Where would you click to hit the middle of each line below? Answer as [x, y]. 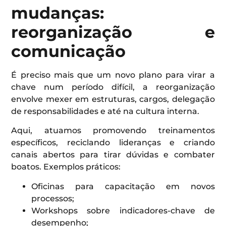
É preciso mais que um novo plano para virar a [113, 75]
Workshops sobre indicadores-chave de [123, 210]
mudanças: [58, 13]
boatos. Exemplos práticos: [66, 167]
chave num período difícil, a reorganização [113, 87]
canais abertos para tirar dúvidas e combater [113, 155]
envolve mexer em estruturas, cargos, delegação [113, 99]
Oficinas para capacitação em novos [123, 186]
